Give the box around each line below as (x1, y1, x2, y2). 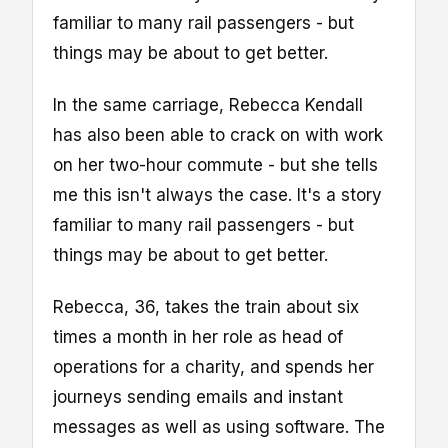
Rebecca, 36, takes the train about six (53, 296, 359, 317)
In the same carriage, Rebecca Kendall (53, 94, 363, 115)
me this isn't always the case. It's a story (53, 184, 382, 205)
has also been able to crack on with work (53, 124, 383, 145)
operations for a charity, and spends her (53, 356, 374, 377)
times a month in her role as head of (53, 326, 343, 347)
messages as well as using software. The (53, 416, 385, 437)
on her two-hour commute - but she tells (53, 154, 378, 175)
